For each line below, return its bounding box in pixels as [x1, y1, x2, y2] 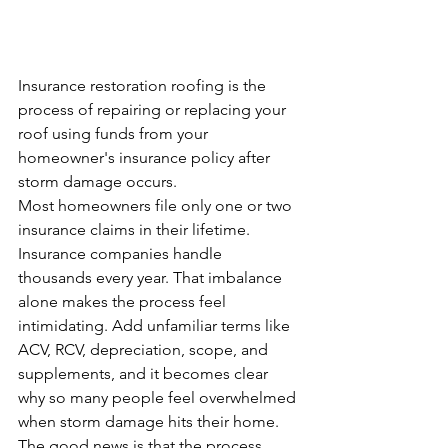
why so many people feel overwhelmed [18, 388, 300, 408]
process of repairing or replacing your [18, 100, 290, 120]
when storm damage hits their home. [18, 412, 279, 432]
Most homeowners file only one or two [18, 196, 296, 216]
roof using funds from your [18, 124, 212, 144]
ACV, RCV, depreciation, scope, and [18, 340, 272, 360]
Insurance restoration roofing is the [18, 76, 270, 96]
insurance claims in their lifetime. [18, 220, 254, 240]
